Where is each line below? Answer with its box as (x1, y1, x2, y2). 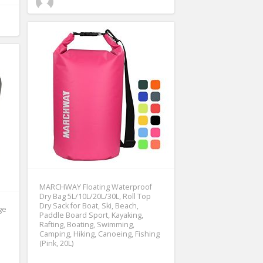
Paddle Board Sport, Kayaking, (39, 210, 143, 220)
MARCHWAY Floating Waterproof (39, 181, 152, 192)
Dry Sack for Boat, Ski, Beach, (39, 200, 139, 211)
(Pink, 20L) (39, 238, 73, 248)
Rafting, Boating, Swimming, (39, 219, 134, 230)
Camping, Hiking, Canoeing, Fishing (39, 228, 160, 239)
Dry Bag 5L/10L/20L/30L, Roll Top (39, 191, 151, 201)
